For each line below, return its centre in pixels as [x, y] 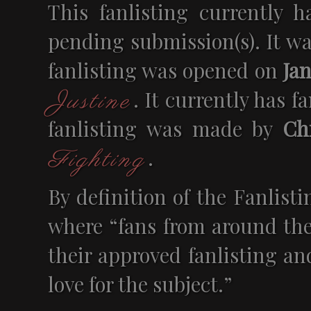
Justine [91, 102]
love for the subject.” [140, 283]
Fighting [97, 160]
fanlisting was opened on [166, 69]
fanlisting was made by [166, 128]
